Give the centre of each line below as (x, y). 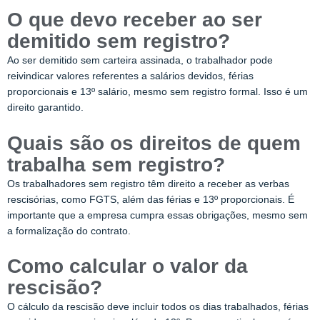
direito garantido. (45, 107)
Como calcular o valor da (127, 266)
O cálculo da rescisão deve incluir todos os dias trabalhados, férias (158, 306)
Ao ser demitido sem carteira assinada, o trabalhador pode (140, 60)
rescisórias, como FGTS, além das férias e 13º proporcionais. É (151, 199)
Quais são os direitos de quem (154, 143)
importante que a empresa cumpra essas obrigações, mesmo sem (157, 215)
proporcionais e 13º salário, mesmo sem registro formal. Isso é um (157, 91)
